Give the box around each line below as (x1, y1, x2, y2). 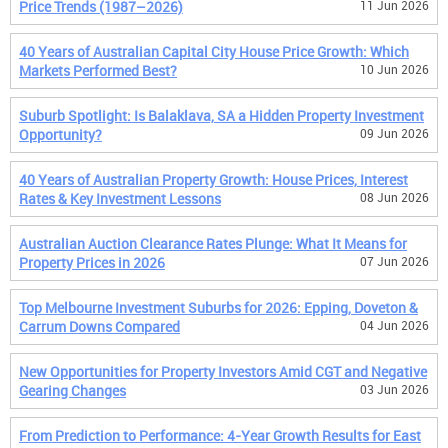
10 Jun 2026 (360, 61, 429, 77)
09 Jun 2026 (360, 125, 429, 141)
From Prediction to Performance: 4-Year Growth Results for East (19, 426, 421, 445)
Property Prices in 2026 (19, 253, 165, 272)
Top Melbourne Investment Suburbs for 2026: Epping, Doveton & (19, 298, 418, 317)
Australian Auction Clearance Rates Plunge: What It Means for (19, 234, 407, 253)
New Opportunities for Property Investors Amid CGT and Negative (19, 362, 427, 381)
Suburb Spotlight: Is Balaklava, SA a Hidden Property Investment (19, 106, 424, 125)
